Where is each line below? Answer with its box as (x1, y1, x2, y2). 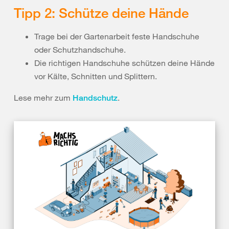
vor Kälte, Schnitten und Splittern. (34, 71, 157, 81)
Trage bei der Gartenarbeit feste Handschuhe (34, 31, 199, 41)
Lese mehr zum (14, 92, 73, 103)
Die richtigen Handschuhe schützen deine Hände (34, 57, 215, 68)
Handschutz (73, 93, 118, 103)
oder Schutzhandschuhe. (34, 44, 126, 55)
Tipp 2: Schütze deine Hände (14, 4, 189, 21)
